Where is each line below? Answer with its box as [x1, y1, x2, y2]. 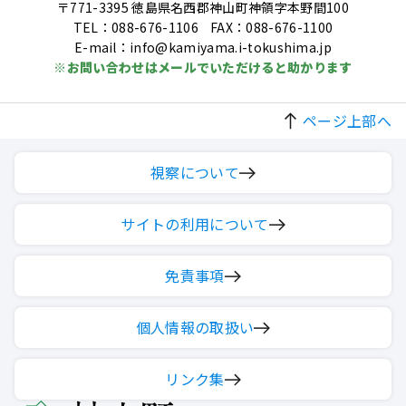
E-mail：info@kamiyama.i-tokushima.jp [73, 38, 333, 57]
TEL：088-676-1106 [72, 18, 198, 37]
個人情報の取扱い [135, 316, 255, 339]
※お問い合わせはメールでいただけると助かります [53, 58, 353, 77]
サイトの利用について [121, 213, 269, 236]
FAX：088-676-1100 [210, 18, 333, 37]
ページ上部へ [303, 110, 391, 132]
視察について [150, 161, 239, 184]
